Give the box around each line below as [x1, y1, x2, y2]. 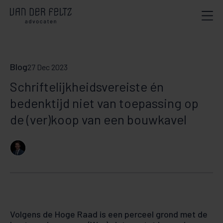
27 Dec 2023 [27, 62, 68, 72]
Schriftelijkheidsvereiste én [10, 79, 164, 94]
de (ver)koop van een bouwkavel [10, 111, 187, 127]
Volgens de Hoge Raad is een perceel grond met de [10, 209, 208, 220]
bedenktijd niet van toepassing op [10, 95, 199, 111]
